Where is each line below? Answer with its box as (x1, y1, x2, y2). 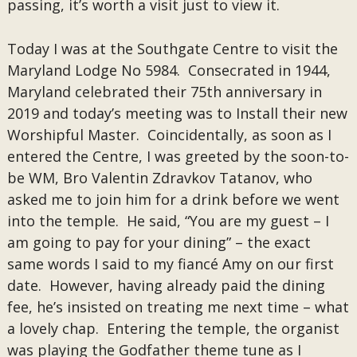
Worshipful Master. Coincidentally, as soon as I (6, 125, 331, 144)
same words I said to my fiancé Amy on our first (6, 254, 334, 273)
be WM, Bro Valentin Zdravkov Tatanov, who (6, 168, 312, 187)
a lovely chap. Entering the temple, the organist (6, 319, 339, 338)
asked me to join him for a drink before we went (6, 190, 339, 209)
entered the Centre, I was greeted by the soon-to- (6, 147, 349, 166)
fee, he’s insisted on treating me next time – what (6, 297, 349, 316)
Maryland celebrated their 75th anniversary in (6, 82, 322, 101)
